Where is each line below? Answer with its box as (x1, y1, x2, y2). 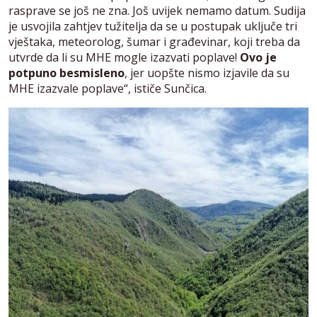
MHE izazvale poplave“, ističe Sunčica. (8, 80, 207, 96)
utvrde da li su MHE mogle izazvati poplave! (8, 49, 240, 65)
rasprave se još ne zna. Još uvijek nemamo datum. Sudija (8, 2, 306, 18)
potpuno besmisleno (8, 64, 125, 81)
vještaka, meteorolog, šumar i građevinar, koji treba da (8, 33, 300, 50)
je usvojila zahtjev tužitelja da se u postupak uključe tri (8, 18, 297, 34)
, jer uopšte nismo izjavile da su (125, 64, 289, 81)
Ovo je (240, 49, 277, 65)
